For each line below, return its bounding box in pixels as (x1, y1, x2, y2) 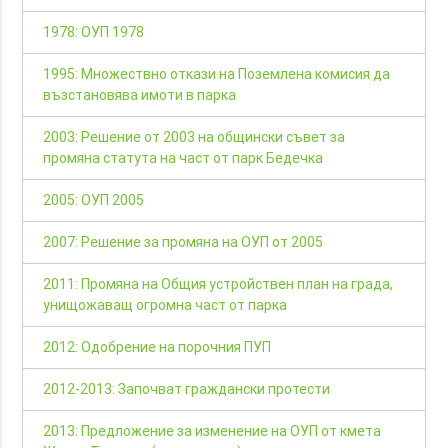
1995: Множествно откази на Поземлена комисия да (43, 65, 391, 84)
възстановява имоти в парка (43, 86, 237, 105)
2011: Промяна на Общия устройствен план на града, (43, 275, 394, 294)
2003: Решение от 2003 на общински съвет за (43, 128, 346, 147)
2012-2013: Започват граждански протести (43, 380, 331, 399)
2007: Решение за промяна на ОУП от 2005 (43, 233, 324, 252)
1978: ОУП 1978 (43, 23, 145, 42)
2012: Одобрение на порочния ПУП (43, 338, 272, 357)
